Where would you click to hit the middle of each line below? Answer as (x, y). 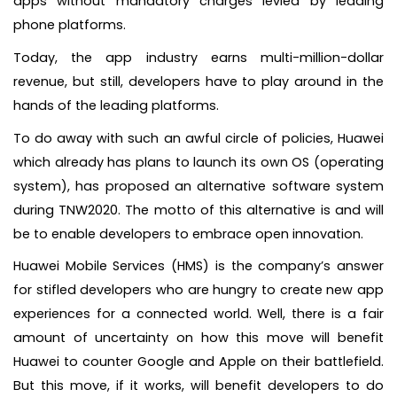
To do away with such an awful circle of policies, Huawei (198, 138)
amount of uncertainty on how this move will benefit (198, 338)
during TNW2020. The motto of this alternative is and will (198, 210)
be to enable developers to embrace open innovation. (188, 234)
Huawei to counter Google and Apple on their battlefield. (198, 362)
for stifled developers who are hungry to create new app (198, 290)
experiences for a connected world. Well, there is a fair (198, 314)
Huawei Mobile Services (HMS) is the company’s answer (198, 266)
